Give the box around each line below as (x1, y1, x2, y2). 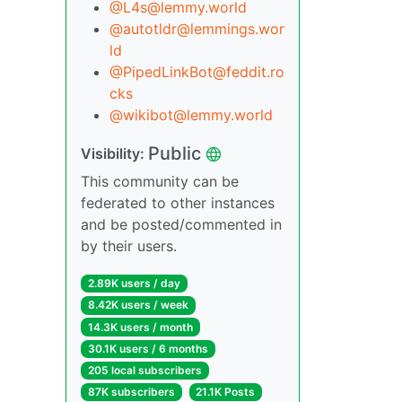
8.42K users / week (87, 298, 188, 312)
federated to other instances (81, 194, 275, 213)
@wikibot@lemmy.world (109, 106, 273, 125)
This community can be (81, 172, 239, 191)
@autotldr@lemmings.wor (109, 20, 284, 39)
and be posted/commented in (81, 215, 282, 234)
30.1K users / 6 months (87, 341, 208, 355)
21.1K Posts (196, 385, 256, 399)
